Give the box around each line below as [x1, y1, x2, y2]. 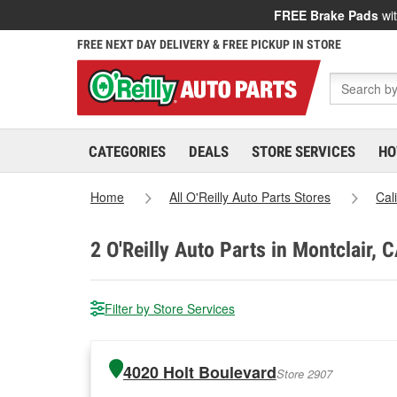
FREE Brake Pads [274, 6, 378, 24]
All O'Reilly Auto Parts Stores [169, 188, 331, 206]
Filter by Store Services [105, 300, 235, 317]
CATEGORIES [89, 143, 166, 160]
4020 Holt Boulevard [122, 361, 276, 384]
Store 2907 [276, 365, 332, 382]
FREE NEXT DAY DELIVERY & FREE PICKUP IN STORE [77, 37, 341, 51]
